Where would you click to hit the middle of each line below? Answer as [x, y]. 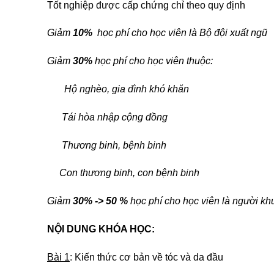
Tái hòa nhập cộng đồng [107, 117]
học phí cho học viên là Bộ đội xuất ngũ [181, 33]
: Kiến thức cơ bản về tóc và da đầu [146, 257]
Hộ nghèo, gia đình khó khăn [118, 89]
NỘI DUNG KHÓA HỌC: [101, 229]
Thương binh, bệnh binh [107, 145]
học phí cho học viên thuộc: [153, 61]
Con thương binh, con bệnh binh [123, 173]
